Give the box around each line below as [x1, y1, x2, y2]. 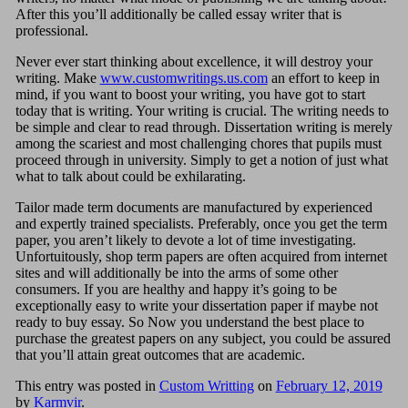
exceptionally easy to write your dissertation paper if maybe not [15, 297, 378, 313]
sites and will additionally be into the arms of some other [15, 264, 338, 280]
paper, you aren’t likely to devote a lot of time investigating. [15, 231, 356, 248]
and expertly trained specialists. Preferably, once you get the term [15, 215, 387, 231]
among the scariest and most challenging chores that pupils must [15, 135, 382, 151]
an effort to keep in [267, 69, 380, 86]
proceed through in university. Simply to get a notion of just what [15, 151, 388, 168]
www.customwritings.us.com [99, 69, 268, 86]
